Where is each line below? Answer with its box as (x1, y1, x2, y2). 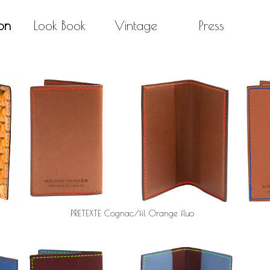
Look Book (34, 17, 86, 33)
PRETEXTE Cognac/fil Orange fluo (71, 208, 194, 218)
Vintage (114, 17, 157, 33)
